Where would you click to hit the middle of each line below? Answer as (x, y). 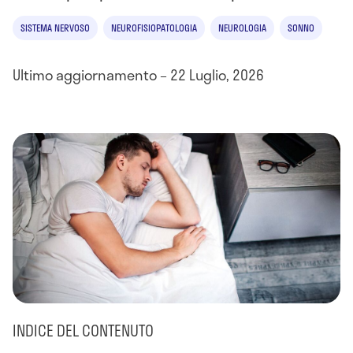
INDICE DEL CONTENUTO (83, 330)
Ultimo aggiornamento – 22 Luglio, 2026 (138, 75)
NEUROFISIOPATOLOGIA (154, 28)
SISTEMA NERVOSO (55, 28)
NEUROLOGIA (242, 28)
